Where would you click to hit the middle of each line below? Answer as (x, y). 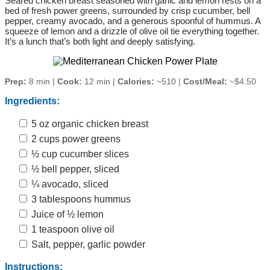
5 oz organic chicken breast (89, 124)
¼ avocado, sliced (69, 184)
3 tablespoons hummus (80, 199)
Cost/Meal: (205, 82)
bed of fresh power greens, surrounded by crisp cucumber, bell (127, 11)
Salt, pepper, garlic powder (87, 245)
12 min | (100, 82)
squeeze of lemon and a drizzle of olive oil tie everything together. (132, 31)
